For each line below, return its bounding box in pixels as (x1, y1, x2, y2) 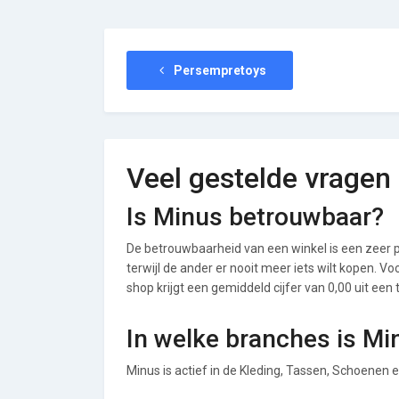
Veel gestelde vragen (126, 160, 391, 195)
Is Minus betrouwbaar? (126, 201, 384, 232)
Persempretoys (170, 62, 266, 77)
